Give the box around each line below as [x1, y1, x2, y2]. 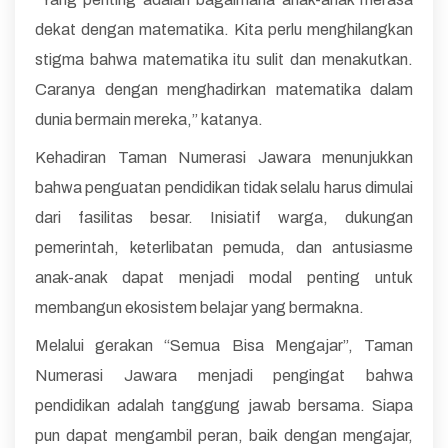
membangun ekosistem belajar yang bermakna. [35, 298, 364, 316]
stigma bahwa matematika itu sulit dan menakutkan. [35, 50, 413, 68]
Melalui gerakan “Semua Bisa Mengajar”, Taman [35, 336, 413, 354]
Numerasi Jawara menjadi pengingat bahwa [35, 366, 413, 384]
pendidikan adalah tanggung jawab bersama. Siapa [35, 396, 413, 414]
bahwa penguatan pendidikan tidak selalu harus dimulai [35, 178, 413, 196]
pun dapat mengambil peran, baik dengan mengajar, [35, 426, 413, 444]
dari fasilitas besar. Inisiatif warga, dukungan [35, 208, 413, 226]
